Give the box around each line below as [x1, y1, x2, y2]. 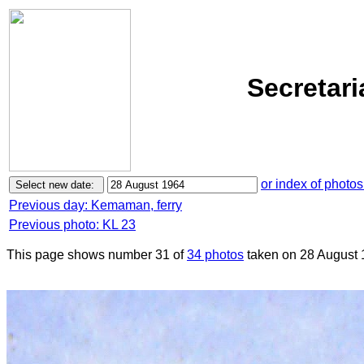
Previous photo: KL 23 [9, 218, 136, 232]
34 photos [187, 248, 244, 262]
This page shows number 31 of [6, 248, 187, 262]
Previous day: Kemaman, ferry [9, 198, 182, 212]
